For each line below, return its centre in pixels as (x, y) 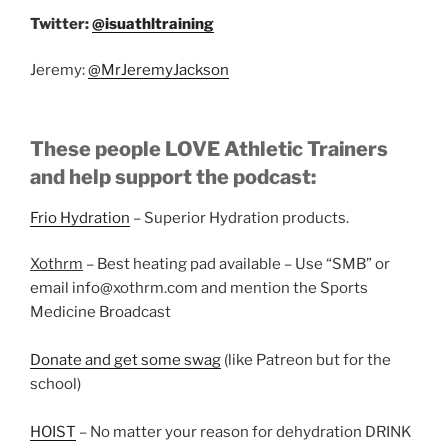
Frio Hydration (80, 217)
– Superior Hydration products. (239, 217)
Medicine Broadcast (100, 312)
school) (55, 384)
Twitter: (61, 23)
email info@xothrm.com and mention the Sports (199, 288)
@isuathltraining (153, 23)
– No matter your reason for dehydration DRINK (244, 432)
